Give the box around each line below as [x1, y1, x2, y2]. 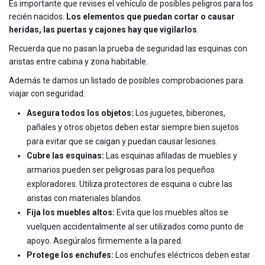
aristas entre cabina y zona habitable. [9, 56, 148, 66]
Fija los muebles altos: [27, 207, 115, 217]
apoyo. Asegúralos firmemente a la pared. [27, 235, 183, 245]
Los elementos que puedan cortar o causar [66, 11, 235, 21]
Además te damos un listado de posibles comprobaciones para [9, 75, 243, 85]
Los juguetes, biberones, [134, 108, 225, 118]
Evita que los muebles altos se [115, 207, 228, 217]
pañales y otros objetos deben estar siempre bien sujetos [27, 122, 239, 132]
